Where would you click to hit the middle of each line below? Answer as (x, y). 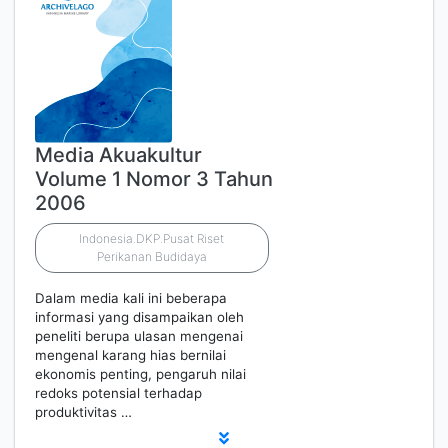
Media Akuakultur (118, 155)
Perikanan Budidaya (151, 256)
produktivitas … (83, 412)
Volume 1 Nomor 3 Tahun (154, 179)
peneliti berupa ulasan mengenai (139, 336)
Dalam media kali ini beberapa (131, 298)
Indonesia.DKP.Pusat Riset (152, 238)
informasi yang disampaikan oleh (139, 317)
